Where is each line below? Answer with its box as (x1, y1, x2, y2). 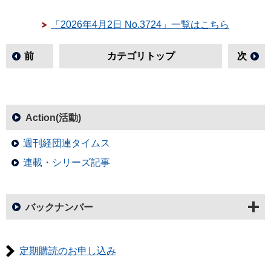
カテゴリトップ (106, 51, 175, 61)
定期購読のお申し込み (19, 246, 116, 256)
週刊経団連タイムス (23, 138, 110, 148)
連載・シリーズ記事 (23, 157, 110, 168)
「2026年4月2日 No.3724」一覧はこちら (51, 19, 229, 30)
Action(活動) (25, 113, 81, 123)
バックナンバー (25, 202, 93, 212)
